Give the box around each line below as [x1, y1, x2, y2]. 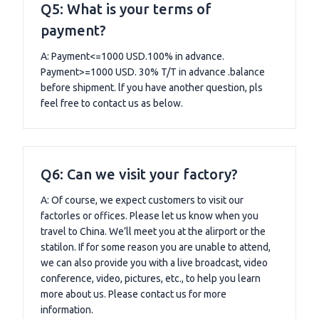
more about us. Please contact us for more [41, 288, 226, 300]
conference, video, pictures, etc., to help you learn [41, 273, 261, 285]
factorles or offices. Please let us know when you [41, 210, 258, 222]
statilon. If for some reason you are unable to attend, [41, 241, 271, 253]
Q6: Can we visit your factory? [41, 166, 238, 183]
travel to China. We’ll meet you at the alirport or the [41, 226, 266, 238]
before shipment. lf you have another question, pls [41, 82, 263, 94]
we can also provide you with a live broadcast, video [41, 257, 268, 269]
